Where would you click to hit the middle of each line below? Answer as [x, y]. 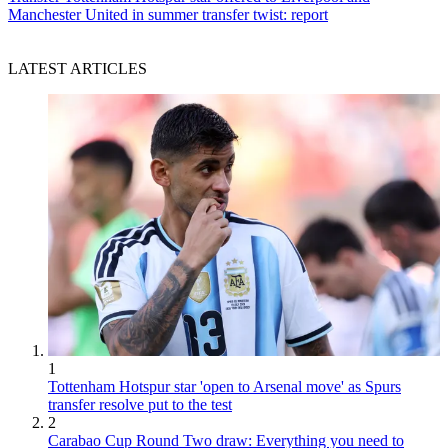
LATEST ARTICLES [77, 69]
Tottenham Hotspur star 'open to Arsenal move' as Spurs [224, 386]
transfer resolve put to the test [140, 404]
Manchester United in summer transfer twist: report [168, 15]
